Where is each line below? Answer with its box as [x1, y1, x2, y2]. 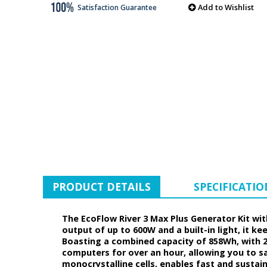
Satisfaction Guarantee [75, 2, 157, 13]
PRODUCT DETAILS [52, 179, 151, 194]
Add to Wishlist [197, 1, 254, 13]
